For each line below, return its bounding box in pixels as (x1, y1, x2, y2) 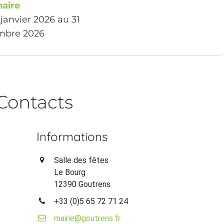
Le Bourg (54, 167, 86, 177)
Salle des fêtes (54, 155, 109, 165)
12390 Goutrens (54, 179, 111, 189)
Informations (36, 129, 108, 144)
